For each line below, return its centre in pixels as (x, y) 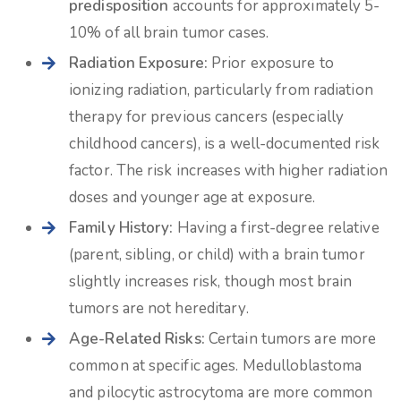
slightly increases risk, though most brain (211, 282)
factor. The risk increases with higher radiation (228, 171)
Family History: (121, 228)
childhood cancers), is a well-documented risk (225, 144)
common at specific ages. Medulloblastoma (216, 366)
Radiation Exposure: (138, 63)
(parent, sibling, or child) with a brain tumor (217, 255)
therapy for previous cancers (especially (207, 117)
